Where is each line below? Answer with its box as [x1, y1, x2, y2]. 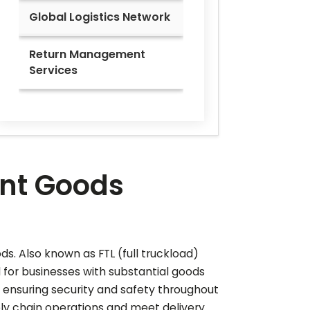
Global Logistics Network [29, 8, 170, 25]
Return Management [29, 46, 145, 62]
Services [29, 62, 77, 78]
